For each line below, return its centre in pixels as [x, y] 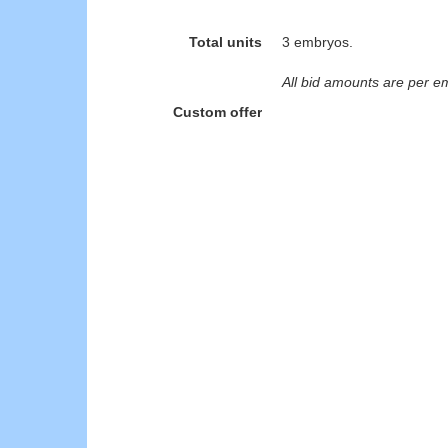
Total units [225, 41]
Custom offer [217, 111]
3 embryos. [317, 41]
